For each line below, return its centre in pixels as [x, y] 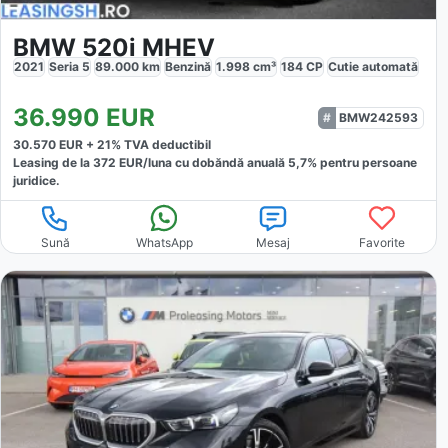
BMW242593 [379, 117]
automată [390, 66]
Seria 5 [69, 66]
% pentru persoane [362, 162]
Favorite [381, 242]
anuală [267, 162]
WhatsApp [164, 242]
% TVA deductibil [161, 144]
